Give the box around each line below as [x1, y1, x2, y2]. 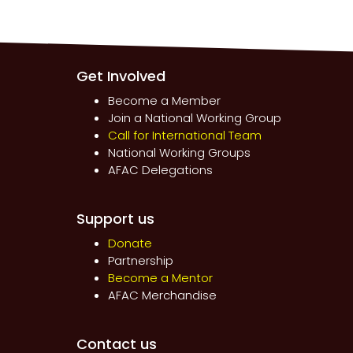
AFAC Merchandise [107, 287, 217, 304]
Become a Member [107, 92, 221, 110]
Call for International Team [107, 127, 262, 144]
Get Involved [76, 66, 165, 87]
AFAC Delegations [107, 162, 213, 179]
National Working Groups [107, 144, 251, 162]
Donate [107, 235, 152, 252]
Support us [76, 209, 154, 229]
